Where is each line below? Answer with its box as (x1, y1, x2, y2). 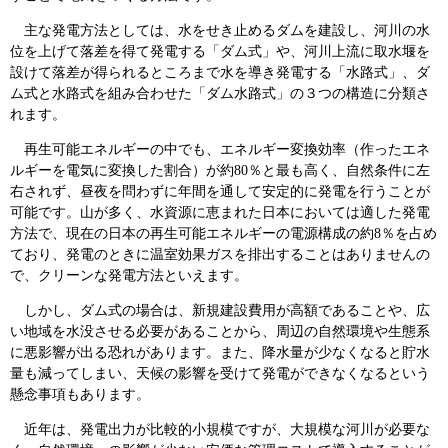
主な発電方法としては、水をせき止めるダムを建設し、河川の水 (10, 23, 430, 38)
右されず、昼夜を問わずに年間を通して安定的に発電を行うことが (10, 184, 430, 199)
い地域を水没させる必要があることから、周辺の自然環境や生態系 (10, 324, 430, 339)
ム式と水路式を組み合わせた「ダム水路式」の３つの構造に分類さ (10, 86, 430, 101)
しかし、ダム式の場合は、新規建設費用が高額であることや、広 (10, 303, 430, 318)
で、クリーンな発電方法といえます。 (10, 268, 248, 283)
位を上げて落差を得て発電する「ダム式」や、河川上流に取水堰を (10, 44, 430, 59)
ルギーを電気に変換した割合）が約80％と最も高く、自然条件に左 (10, 163, 430, 178)
